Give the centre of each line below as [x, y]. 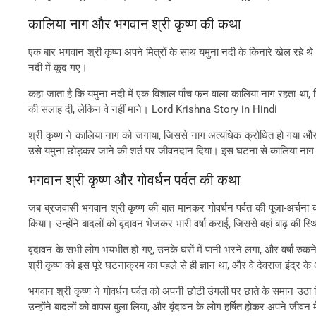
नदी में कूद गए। [58, 67]
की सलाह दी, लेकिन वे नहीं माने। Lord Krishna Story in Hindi [153, 109]
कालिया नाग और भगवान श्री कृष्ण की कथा [135, 23]
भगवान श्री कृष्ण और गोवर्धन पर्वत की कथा [135, 179]
